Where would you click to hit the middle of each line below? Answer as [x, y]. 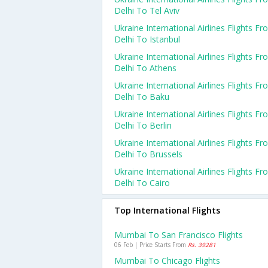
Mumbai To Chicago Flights [167, 261]
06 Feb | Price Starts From [151, 245]
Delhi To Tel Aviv [147, 10]
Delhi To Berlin [143, 125]
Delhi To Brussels [148, 154]
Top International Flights [167, 210]
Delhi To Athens [145, 68]
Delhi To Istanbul [147, 39]
